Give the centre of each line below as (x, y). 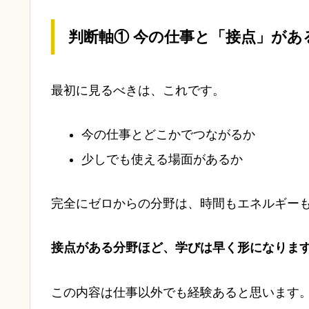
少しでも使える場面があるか (162, 159)
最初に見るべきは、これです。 (138, 90)
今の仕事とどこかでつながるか (168, 134)
